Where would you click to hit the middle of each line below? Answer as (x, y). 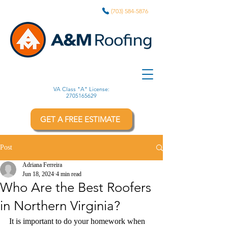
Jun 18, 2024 (38, 174)
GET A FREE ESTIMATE (80, 119)
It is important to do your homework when (78, 221)
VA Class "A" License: (81, 89)
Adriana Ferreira (42, 165)
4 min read (69, 174)
